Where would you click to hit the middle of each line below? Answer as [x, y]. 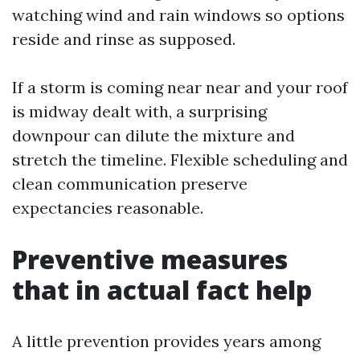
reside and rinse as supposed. [124, 39]
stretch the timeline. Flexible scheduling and [180, 160]
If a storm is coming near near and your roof [180, 87]
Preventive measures [150, 259]
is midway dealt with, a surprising [139, 111]
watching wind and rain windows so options [178, 15]
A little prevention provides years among [166, 341]
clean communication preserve [130, 184]
